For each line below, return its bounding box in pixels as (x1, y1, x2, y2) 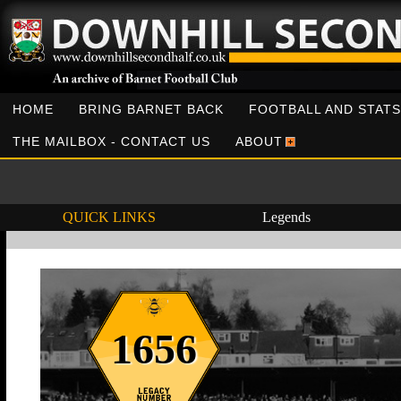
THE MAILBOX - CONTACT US (13, 134, 210, 149)
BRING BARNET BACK (79, 102, 224, 116)
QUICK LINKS (62, 209, 156, 225)
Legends (261, 209, 311, 225)
